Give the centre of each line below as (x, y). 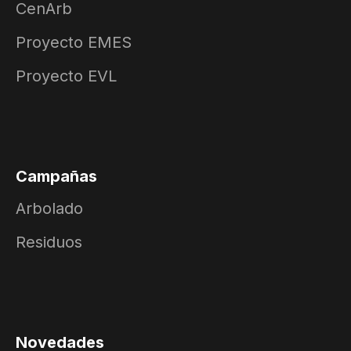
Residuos (49, 242)
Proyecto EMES (74, 42)
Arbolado (49, 208)
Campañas (56, 176)
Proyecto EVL (66, 76)
